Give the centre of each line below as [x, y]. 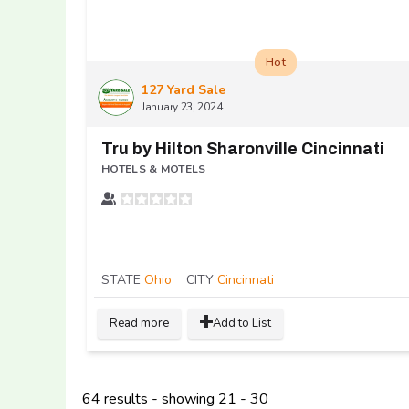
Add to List [242, 323]
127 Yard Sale [184, 89]
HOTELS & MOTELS [154, 168]
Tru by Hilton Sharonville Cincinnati [243, 148]
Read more [139, 323]
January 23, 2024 [182, 106]
